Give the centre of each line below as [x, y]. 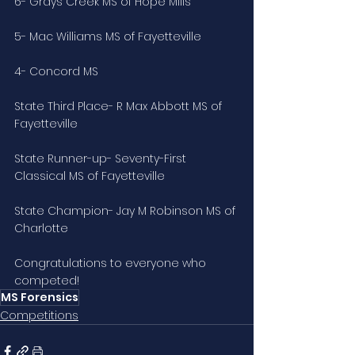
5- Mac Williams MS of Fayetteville [108, 37]
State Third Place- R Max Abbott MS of [120, 107]
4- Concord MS [56, 72]
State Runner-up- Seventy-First [102, 159]
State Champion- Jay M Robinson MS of [126, 211]
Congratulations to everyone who [112, 263]
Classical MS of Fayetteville [90, 176]
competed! [47, 281]
